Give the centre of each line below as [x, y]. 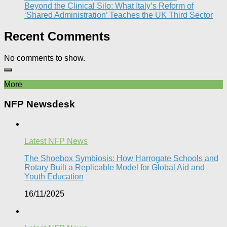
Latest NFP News [56, 141]
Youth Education [54, 176]
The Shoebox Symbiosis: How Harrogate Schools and [121, 158]
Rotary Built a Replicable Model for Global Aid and [115, 167]
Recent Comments [57, 36]
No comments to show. [45, 58]
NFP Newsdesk [40, 104]
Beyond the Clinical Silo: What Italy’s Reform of [109, 6]
